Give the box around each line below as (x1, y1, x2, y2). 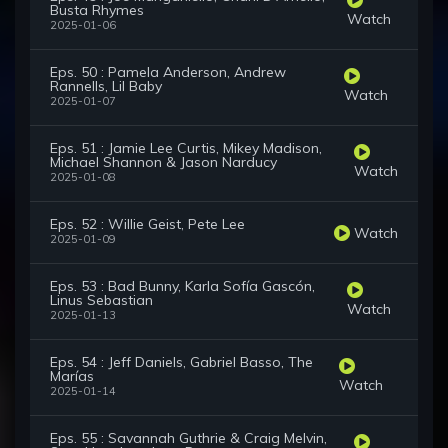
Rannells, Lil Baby (50, 77, 162, 96)
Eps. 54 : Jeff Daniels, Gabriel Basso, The (50, 353, 313, 372)
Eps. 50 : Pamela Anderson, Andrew (50, 63, 286, 82)
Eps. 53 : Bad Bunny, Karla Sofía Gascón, (50, 277, 315, 296)
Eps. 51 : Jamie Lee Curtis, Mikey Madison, (50, 139, 322, 158)
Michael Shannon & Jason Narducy (50, 153, 277, 172)
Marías (50, 367, 94, 386)
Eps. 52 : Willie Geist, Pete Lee (50, 215, 245, 234)
